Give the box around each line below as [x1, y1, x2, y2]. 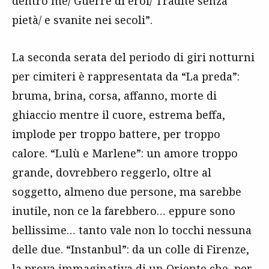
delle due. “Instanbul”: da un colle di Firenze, [12, 241, 249, 256]
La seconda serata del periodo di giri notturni [12, 49, 255, 64]
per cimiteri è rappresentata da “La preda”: [12, 68, 240, 83]
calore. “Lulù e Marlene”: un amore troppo [12, 145, 238, 160]
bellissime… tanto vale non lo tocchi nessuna [12, 222, 252, 237]
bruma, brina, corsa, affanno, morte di [12, 88, 217, 103]
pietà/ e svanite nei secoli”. [12, 12, 153, 27]
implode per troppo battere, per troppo [12, 126, 220, 141]
